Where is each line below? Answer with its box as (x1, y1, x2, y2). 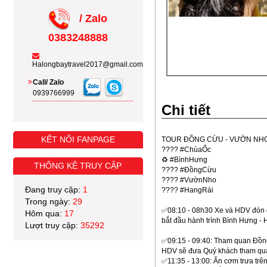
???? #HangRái (161, 186, 213, 194)
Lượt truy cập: (25, 221, 80, 230)
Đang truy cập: (25, 185, 83, 194)
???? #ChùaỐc (161, 145, 211, 154)
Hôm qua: (25, 209, 64, 218)
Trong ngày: (25, 197, 73, 206)
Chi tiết (161, 102, 210, 118)
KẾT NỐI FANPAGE (41, 135, 115, 144)
